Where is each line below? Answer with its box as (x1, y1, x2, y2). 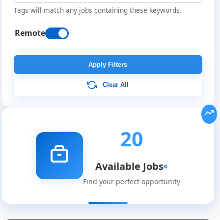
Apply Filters (88, 61, 128, 69)
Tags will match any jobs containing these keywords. (13, 5, 182, 15)
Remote (14, 27, 45, 39)
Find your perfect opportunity (82, 177, 180, 187)
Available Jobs (95, 160, 164, 173)
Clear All (103, 81, 129, 88)
